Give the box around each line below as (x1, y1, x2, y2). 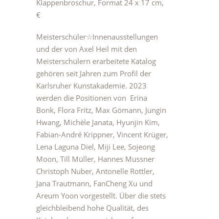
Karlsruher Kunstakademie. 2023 (36, 81, 147, 90)
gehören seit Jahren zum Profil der (36, 68, 151, 78)
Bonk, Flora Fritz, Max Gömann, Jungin (36, 105, 166, 115)
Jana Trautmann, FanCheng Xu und (36, 178, 154, 188)
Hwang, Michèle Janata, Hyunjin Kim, (36, 117, 160, 127)
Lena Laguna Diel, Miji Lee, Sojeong (36, 142, 155, 152)
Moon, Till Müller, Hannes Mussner (36, 154, 156, 164)
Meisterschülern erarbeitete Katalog (36, 56, 156, 66)
